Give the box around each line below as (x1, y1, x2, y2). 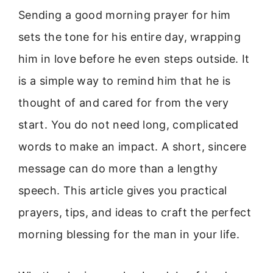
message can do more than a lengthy (18, 162, 218, 175)
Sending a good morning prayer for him (18, 9, 231, 21)
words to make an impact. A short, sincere (18, 140, 247, 153)
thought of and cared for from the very (18, 96, 229, 109)
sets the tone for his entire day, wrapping (18, 30, 241, 43)
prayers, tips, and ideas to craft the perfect (18, 206, 252, 219)
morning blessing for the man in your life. (18, 228, 240, 241)
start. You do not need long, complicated (18, 118, 239, 131)
